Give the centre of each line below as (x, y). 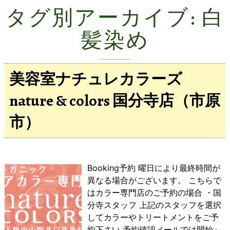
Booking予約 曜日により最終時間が (154, 168)
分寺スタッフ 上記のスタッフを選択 (154, 205)
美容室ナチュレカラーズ (95, 79)
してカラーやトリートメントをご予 (153, 217)
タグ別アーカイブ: (104, 17)
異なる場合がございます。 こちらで (154, 180)
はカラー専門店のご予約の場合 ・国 (154, 193)
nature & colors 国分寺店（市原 (114, 101)
